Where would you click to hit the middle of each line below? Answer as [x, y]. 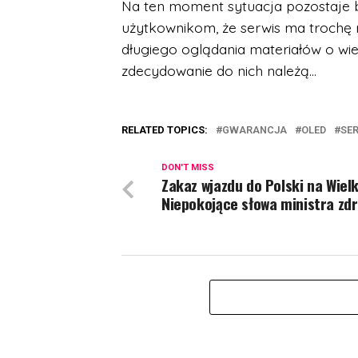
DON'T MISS [188, 168]
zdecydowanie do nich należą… [219, 71]
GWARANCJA [255, 130]
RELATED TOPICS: [165, 130]
